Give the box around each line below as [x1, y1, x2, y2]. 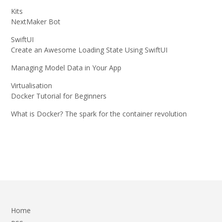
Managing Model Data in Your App [11, 62, 121, 72]
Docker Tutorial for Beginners [11, 91, 107, 101]
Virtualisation [11, 80, 52, 90]
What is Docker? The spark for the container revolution [11, 109, 187, 118]
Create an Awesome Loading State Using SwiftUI [11, 45, 167, 55]
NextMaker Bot [11, 16, 60, 26]
